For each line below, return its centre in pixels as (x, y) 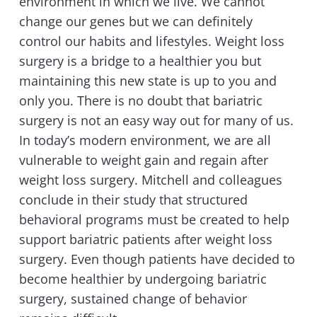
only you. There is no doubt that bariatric (141, 101)
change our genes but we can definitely (136, 22)
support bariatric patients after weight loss (146, 240)
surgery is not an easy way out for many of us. (156, 121)
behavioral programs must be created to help (154, 220)
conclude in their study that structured (133, 200)
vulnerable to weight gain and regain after (144, 160)
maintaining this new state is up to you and (148, 81)
